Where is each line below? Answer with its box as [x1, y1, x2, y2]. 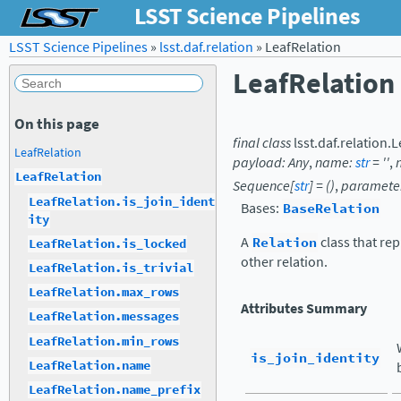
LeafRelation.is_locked [29, 235, 186, 252]
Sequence [233, 176, 290, 195]
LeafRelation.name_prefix [29, 380, 200, 398]
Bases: [241, 199, 282, 218]
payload [233, 153, 282, 172]
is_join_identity [251, 348, 380, 368]
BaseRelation [283, 199, 380, 218]
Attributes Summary [241, 299, 367, 318]
